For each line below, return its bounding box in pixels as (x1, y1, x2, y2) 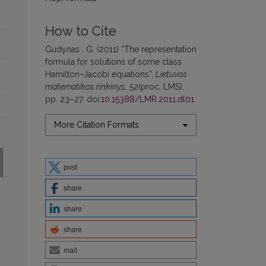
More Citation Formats (54, 120, 139, 130)
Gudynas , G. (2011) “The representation (45, 45, 197, 55)
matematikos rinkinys (45, 82, 125, 92)
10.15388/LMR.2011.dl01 (101, 94, 194, 104)
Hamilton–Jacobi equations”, (45, 69, 156, 80)
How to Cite (45, 24, 116, 39)
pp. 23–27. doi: (45, 94, 101, 104)
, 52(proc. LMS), (125, 82, 184, 92)
